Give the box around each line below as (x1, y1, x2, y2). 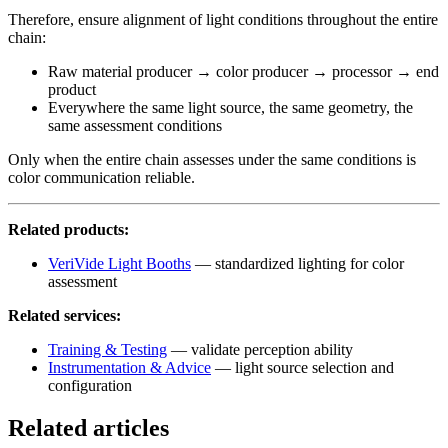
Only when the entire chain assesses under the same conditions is (8, 151, 416, 169)
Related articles (8, 414, 169, 441)
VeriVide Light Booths (48, 255, 191, 273)
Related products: (8, 221, 129, 239)
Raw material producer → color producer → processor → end (48, 63, 439, 81)
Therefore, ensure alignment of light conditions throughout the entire (8, 11, 438, 29)
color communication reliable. (8, 169, 195, 187)
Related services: (8, 307, 121, 325)
